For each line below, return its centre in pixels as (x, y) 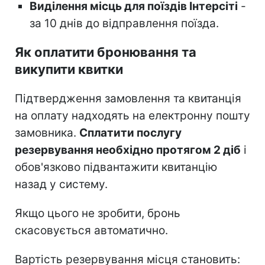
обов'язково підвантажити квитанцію (116, 167)
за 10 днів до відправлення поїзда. (124, 23)
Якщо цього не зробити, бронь (98, 213)
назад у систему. (61, 184)
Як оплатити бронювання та (106, 52)
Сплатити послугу (130, 132)
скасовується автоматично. (91, 230)
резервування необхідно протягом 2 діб (128, 150)
